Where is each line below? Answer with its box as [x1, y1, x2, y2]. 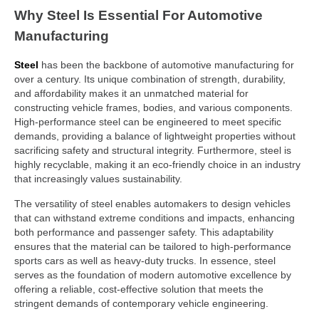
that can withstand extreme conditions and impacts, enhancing [14, 211, 295, 224]
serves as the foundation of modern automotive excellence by [14, 268, 291, 281]
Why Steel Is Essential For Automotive [14, 8, 263, 23]
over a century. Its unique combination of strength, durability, [14, 73, 286, 85]
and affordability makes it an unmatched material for [14, 88, 249, 100]
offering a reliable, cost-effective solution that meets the [14, 283, 263, 295]
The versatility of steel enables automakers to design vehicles [14, 197, 291, 209]
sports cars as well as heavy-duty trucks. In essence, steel [14, 254, 276, 266]
